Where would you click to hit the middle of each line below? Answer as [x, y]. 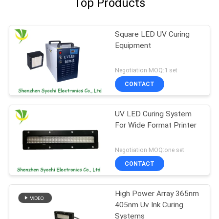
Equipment [133, 46]
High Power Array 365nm [157, 193]
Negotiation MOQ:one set [150, 150]
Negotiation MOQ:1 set [146, 70]
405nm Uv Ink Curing [149, 205]
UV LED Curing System [153, 114]
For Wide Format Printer [156, 125]
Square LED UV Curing [153, 34]
